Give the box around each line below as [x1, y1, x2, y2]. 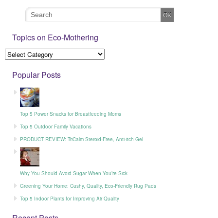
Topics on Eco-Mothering [12, 32, 98, 43]
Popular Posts [12, 69, 61, 81]
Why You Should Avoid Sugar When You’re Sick [19, 170, 127, 177]
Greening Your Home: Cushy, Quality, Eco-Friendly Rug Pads [19, 182, 156, 190]
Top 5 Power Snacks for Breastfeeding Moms [19, 110, 121, 118]
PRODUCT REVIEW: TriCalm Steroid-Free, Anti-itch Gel [19, 136, 143, 143]
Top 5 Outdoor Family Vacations [19, 123, 91, 130]
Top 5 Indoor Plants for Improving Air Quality [19, 195, 119, 202]
